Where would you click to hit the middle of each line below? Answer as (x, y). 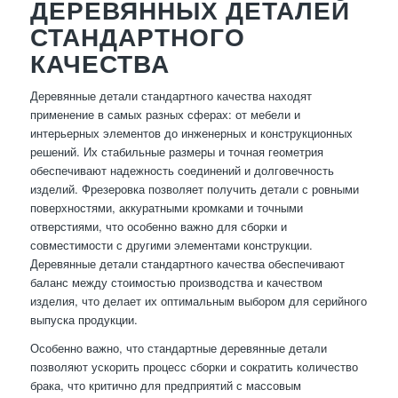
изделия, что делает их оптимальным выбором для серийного (198, 301)
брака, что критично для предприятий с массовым (165, 386)
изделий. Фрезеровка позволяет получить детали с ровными (194, 189)
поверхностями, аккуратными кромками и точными (166, 208)
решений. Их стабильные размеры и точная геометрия (176, 152)
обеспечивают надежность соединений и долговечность (182, 171)
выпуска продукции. (84, 320)
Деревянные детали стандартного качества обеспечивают (187, 264)
